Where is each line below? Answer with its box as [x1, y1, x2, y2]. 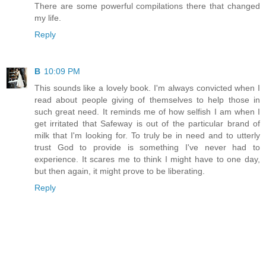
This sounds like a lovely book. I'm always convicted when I [34, 83, 260, 93]
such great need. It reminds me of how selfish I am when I [34, 107, 260, 117]
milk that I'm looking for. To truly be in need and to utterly [34, 131, 260, 141]
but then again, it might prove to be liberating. [34, 166, 205, 176]
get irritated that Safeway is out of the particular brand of [34, 119, 260, 129]
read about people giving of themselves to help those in [34, 95, 260, 105]
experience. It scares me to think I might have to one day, [34, 154, 260, 164]
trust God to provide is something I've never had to [34, 142, 260, 153]
